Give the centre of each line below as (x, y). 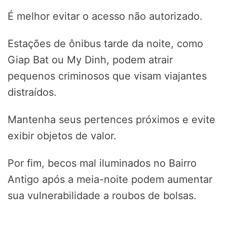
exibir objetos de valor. (62, 136)
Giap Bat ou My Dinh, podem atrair (90, 60)
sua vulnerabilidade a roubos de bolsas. (102, 196)
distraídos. (32, 92)
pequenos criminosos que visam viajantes (107, 76)
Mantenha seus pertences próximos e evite (111, 120)
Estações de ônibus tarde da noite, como (105, 44)
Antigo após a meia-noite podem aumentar (110, 180)
